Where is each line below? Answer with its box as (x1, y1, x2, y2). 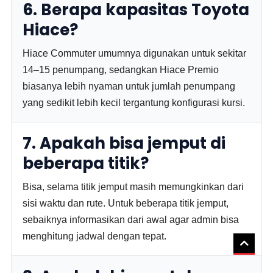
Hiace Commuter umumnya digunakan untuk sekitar (23, 48, 247, 58)
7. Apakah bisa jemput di (23, 132, 226, 154)
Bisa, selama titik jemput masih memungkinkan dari (23, 182, 244, 192)
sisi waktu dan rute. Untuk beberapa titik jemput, (23, 198, 229, 208)
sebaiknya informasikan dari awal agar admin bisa (23, 214, 239, 225)
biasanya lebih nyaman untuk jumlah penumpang (23, 81, 236, 91)
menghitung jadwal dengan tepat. (23, 231, 167, 241)
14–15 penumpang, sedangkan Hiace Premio (23, 65, 219, 75)
